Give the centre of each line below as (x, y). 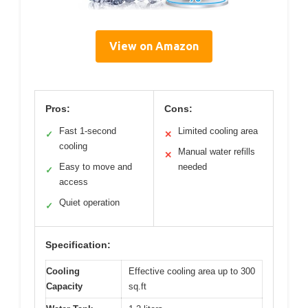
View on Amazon (154, 46)
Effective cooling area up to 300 (192, 271)
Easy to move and (96, 166)
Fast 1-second (88, 131)
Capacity (64, 286)
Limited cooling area (218, 131)
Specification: (78, 244)
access (74, 181)
